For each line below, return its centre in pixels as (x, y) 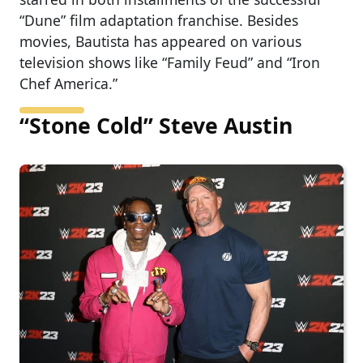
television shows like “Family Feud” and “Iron (170, 62)
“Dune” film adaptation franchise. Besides (159, 20)
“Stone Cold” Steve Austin (156, 125)
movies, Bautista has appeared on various (160, 41)
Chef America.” (68, 83)
